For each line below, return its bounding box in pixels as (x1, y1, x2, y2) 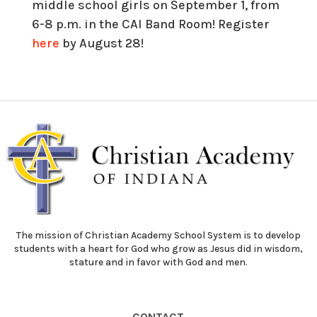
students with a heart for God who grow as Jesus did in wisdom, (13, 242, 303, 255)
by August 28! (59, 35, 144, 51)
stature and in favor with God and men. (69, 255, 248, 268)
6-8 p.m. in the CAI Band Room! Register (31, 16, 270, 32)
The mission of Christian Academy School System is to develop (16, 229, 301, 241)
